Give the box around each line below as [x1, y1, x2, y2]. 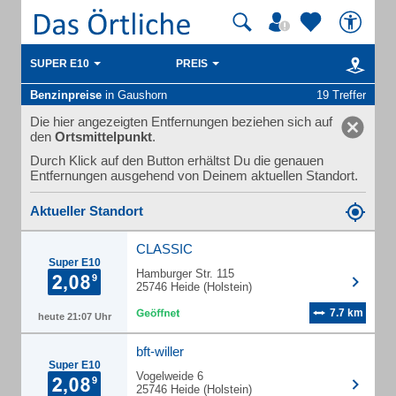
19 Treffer [316, 88, 366, 102]
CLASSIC [136, 241, 193, 256]
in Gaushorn [102, 88, 167, 102]
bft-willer [136, 344, 184, 359]
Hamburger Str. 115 [136, 267, 234, 280]
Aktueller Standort [30, 203, 143, 218]
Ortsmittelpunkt [55, 129, 152, 144]
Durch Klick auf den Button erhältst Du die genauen [30, 153, 324, 168]
